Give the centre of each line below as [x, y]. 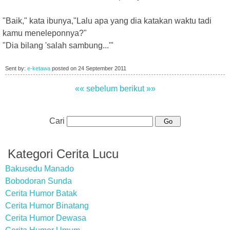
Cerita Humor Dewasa [46, 218]
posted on [64, 68]
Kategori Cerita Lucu [63, 154]
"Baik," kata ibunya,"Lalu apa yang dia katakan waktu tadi [107, 21]
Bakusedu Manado [40, 169]
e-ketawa [39, 68]
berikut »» [137, 89]
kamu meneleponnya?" [45, 33]
